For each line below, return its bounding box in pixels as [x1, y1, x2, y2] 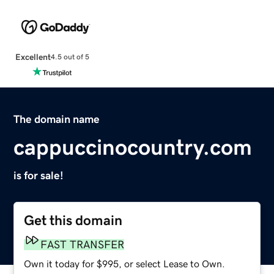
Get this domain [24, 213, 123, 228]
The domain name [13, 113, 100, 125]
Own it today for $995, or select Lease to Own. [24, 258, 226, 268]
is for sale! [13, 169, 64, 181]
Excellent [15, 52, 51, 61]
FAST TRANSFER [40, 239, 125, 250]
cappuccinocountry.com [13, 136, 253, 158]
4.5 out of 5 [50, 53, 89, 61]
